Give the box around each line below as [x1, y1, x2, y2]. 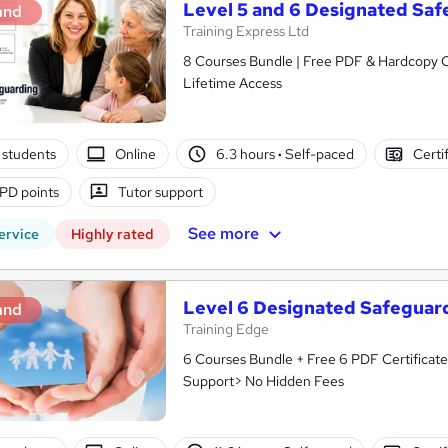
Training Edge [183, 320, 269, 338]
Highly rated [71, 225, 154, 243]
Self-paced [281, 144, 354, 163]
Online [115, 144, 157, 163]
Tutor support [118, 182, 204, 201]
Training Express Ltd [183, 22, 309, 40]
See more [187, 222, 259, 244]
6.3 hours [215, 144, 278, 163]
